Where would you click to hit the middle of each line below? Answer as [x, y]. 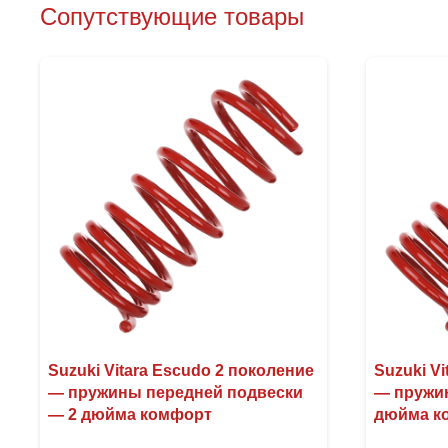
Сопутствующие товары [172, 16]
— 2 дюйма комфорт [130, 414]
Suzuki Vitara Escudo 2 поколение [181, 370]
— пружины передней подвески [175, 392]
